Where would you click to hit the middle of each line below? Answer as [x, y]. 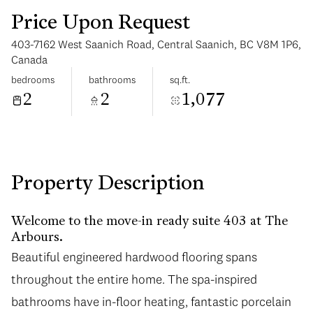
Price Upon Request [101, 24]
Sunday [87, 113]
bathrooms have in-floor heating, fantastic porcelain [151, 301]
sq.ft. [180, 79]
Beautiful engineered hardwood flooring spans [134, 257]
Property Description [108, 184]
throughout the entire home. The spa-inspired [134, 279]
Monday [226, 113]
